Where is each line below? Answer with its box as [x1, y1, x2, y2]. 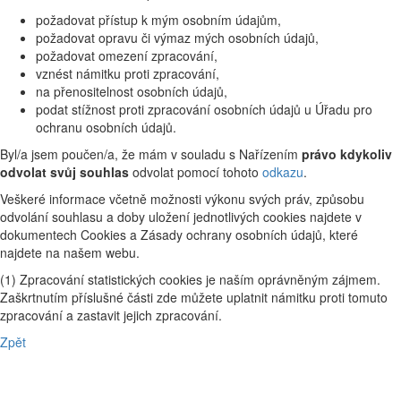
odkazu [262, 162, 303, 181]
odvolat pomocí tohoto [129, 162, 262, 181]
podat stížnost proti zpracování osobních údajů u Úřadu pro [36, 99, 372, 118]
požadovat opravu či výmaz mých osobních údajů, [36, 28, 319, 47]
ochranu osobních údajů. [36, 117, 176, 136]
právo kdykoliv [302, 144, 392, 163]
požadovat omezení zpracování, [36, 46, 218, 64]
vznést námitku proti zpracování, [36, 64, 219, 82]
